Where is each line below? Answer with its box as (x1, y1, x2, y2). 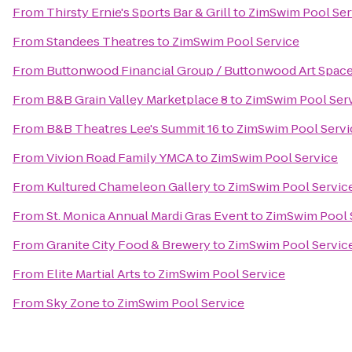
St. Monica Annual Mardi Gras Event (46, 207, 248, 224)
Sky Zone (46, 295, 100, 311)
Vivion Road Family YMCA (46, 149, 193, 166)
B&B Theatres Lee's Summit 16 (46, 120, 219, 137)
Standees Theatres (46, 33, 155, 49)
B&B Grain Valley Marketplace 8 (46, 91, 228, 108)
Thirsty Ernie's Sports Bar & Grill (46, 4, 231, 20)
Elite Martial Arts (46, 266, 141, 282)
